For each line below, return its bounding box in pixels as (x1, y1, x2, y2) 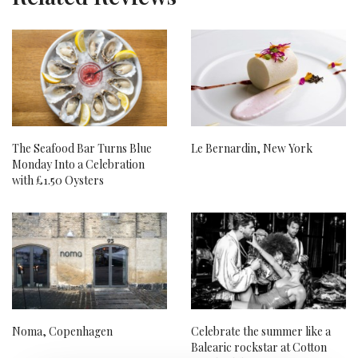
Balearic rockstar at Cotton (191, 340, 327, 356)
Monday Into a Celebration (12, 156, 145, 172)
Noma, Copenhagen (12, 324, 113, 340)
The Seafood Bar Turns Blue (12, 140, 152, 156)
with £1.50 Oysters (12, 172, 104, 188)
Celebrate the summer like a (191, 324, 331, 340)
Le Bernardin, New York (191, 140, 312, 156)
